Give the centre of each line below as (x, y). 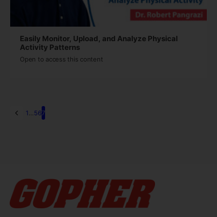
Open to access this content (62, 59)
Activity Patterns (50, 47)
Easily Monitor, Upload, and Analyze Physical (99, 38)
